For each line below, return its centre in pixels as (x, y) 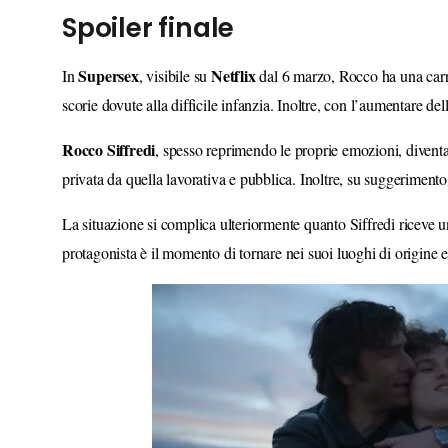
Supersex (108, 75)
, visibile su (175, 75)
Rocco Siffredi (109, 149)
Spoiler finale (148, 27)
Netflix (233, 75)
